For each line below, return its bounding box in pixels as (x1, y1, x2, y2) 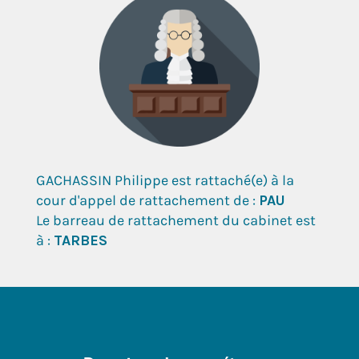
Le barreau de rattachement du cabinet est (36, 211, 316, 229)
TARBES (54, 231, 107, 249)
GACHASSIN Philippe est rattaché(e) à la (36, 171, 294, 189)
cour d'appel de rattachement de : (36, 191, 259, 209)
